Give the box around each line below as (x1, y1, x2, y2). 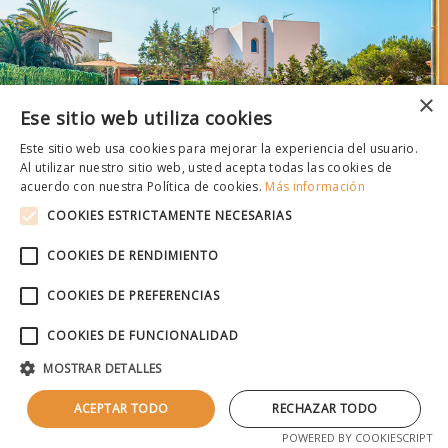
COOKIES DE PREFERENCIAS (47, 287, 220, 304)
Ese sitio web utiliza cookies (20, 106, 273, 130)
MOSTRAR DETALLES (43, 360, 162, 377)
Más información (265, 178, 365, 195)
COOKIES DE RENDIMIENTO (47, 247, 219, 264)
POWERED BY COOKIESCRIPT (282, 430, 433, 445)
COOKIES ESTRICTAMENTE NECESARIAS (47, 207, 292, 224)
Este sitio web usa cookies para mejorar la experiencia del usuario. (20, 140, 419, 157)
